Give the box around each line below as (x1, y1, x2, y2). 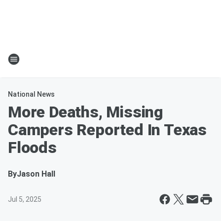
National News (8, 90, 55, 98)
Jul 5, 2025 (8, 195, 41, 203)
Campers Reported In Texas (8, 120, 207, 139)
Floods (8, 138, 57, 157)
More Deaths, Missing (8, 103, 163, 121)
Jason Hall (17, 169, 55, 179)
